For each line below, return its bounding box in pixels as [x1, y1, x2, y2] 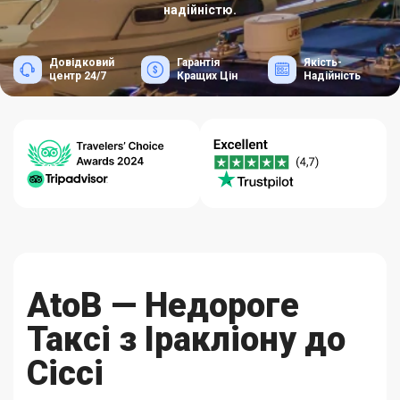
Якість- [304, 56, 343, 69]
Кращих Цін [176, 70, 237, 82]
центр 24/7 [49, 70, 106, 82]
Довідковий [49, 56, 114, 69]
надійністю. [163, 3, 237, 17]
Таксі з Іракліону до [27, 320, 346, 359]
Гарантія [176, 56, 220, 69]
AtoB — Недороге [27, 286, 299, 325]
